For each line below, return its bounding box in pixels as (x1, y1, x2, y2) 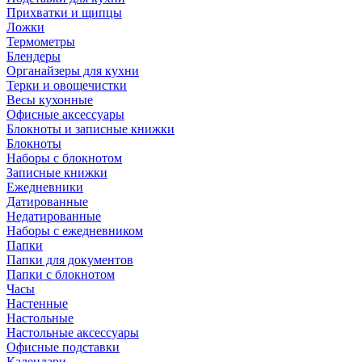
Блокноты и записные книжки (6, 122, 175, 136)
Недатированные (6, 209, 101, 223)
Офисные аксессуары (6, 107, 124, 121)
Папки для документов (6, 253, 133, 267)
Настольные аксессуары (6, 326, 139, 339)
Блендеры (6, 49, 61, 63)
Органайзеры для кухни (6, 64, 139, 78)
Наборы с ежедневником (6, 224, 143, 238)
